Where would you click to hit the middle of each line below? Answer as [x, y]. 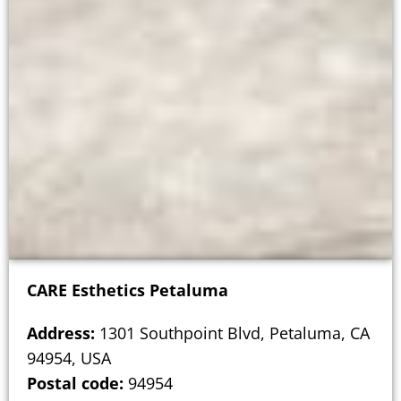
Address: [61, 333]
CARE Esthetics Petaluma [128, 290]
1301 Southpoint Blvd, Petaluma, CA [232, 333]
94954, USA [69, 358]
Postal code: [75, 383]
